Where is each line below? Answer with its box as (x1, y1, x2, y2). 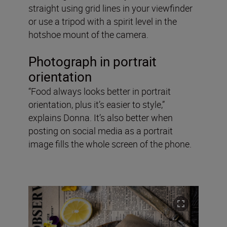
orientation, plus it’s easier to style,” (28, 98, 165, 110)
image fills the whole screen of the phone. (28, 137, 192, 150)
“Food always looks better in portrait (28, 85, 171, 97)
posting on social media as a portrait (28, 124, 173, 137)
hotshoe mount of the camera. (28, 28, 150, 41)
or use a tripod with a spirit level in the (28, 15, 177, 27)
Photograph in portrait (28, 52, 157, 70)
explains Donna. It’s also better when (28, 111, 173, 124)
